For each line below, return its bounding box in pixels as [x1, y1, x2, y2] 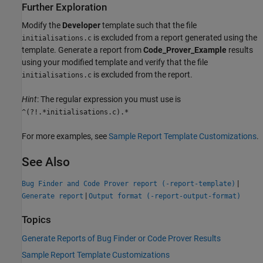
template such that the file [100, 21, 197, 31]
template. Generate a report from [22, 45, 143, 55]
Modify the [22, 21, 62, 31]
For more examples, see [22, 131, 109, 141]
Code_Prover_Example [143, 45, 227, 55]
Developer [62, 21, 100, 31]
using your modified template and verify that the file [22, 58, 208, 68]
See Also [22, 155, 70, 170]
